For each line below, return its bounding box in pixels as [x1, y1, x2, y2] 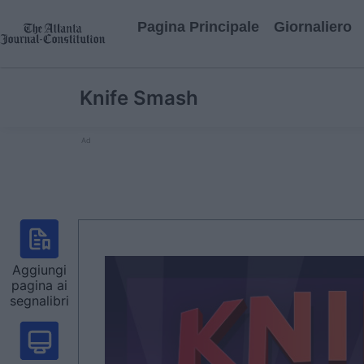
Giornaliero [274, 19, 352, 35]
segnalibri [9, 292, 69, 309]
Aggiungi [11, 262, 67, 278]
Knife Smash [80, 86, 198, 110]
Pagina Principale [137, 19, 259, 35]
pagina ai [11, 277, 67, 293]
